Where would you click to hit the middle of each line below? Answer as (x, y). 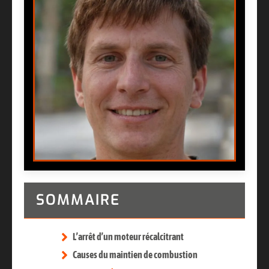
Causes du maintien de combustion (135, 255)
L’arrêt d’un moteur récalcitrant (128, 237)
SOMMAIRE (78, 200)
